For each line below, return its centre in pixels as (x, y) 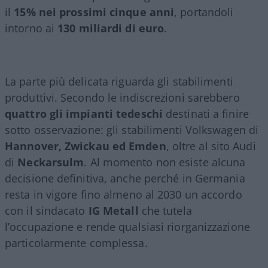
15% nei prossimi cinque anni (94, 12)
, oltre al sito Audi (211, 146)
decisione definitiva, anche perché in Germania (125, 178)
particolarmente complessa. (76, 243)
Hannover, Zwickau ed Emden (86, 146)
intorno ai (31, 28)
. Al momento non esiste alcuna (165, 162)
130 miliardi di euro (111, 28)
